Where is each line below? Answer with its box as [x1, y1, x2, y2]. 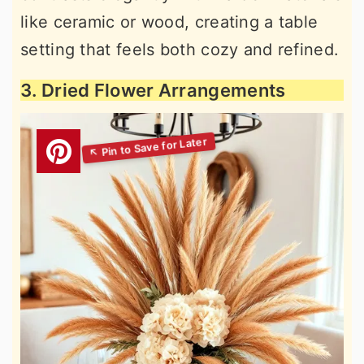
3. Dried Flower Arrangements [20, 80, 286, 101]
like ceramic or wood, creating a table [20, 12, 318, 32]
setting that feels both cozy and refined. [20, 40, 340, 59]
